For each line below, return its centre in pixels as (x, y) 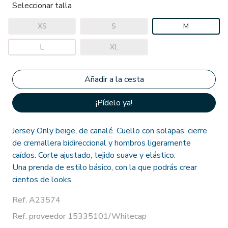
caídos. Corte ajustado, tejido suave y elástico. (94, 155)
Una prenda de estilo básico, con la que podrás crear (105, 168)
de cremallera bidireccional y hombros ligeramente (102, 143)
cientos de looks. (42, 180)
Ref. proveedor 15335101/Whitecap (79, 217)
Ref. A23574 (36, 200)
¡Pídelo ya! (114, 103)
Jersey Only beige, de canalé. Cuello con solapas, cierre (110, 131)
